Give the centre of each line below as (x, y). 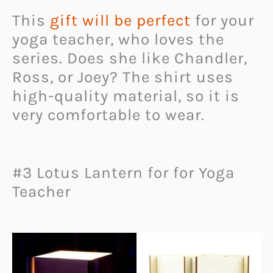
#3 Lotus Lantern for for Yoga (123, 172)
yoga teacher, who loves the (118, 40)
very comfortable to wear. (111, 115)
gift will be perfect (120, 21)
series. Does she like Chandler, (130, 58)
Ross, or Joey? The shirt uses (123, 77)
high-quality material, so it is (126, 96)
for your (222, 21)
